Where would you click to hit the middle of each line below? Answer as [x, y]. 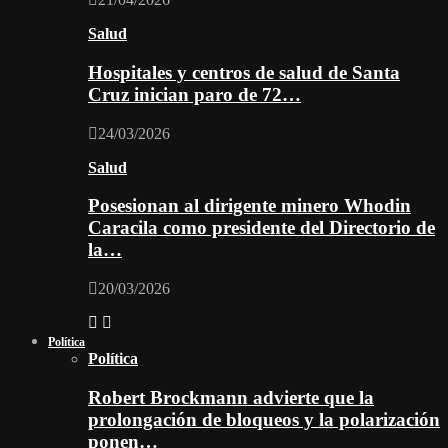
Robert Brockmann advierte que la [231, 397]
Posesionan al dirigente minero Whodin [249, 206]
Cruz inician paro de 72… [194, 94]
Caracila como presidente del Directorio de [261, 228]
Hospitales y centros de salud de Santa [244, 72]
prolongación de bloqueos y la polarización [264, 419]
